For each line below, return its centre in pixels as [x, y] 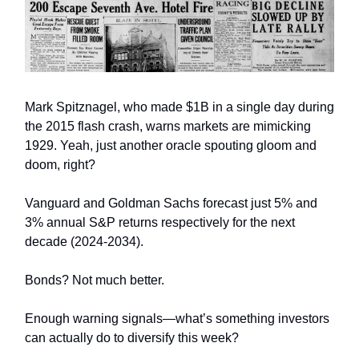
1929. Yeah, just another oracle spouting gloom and [171, 145]
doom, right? [60, 164]
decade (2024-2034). [84, 241]
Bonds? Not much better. [95, 280]
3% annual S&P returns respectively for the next [160, 222]
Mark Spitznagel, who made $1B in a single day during [179, 107]
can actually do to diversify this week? [132, 337]
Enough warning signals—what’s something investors [177, 318]
